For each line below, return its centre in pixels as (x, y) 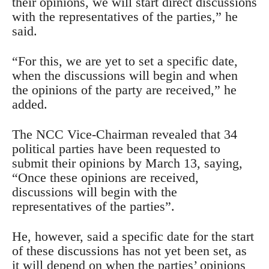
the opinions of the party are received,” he (124, 90)
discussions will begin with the (95, 192)
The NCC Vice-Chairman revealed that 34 (125, 134)
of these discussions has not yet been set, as (129, 251)
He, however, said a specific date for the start (133, 237)
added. (30, 104)
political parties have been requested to (116, 149)
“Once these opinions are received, (105, 178)
